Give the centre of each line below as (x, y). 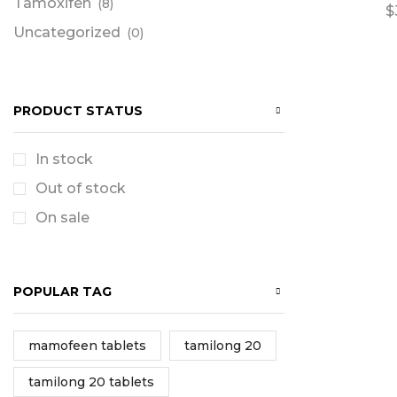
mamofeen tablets (87, 346)
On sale (62, 218)
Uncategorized (67, 32)
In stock (64, 160)
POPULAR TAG (62, 291)
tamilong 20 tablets (91, 382)
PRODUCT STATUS (78, 110)
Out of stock (81, 189)
